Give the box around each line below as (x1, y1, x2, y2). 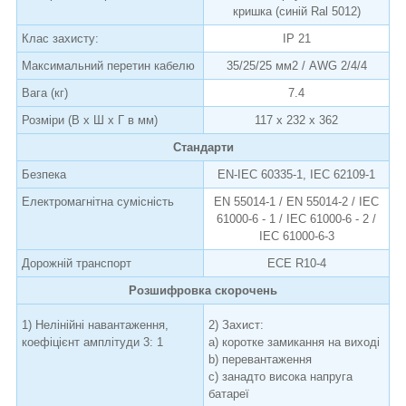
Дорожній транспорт (22, 256, 131, 270)
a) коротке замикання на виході (208, 334, 380, 349)
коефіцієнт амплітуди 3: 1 (22, 334, 163, 349)
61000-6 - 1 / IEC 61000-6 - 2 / (217, 211, 376, 226)
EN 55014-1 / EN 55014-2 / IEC (214, 194, 379, 208)
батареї (208, 386, 249, 401)
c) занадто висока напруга (208, 369, 353, 383)
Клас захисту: (22, 31, 99, 45)
